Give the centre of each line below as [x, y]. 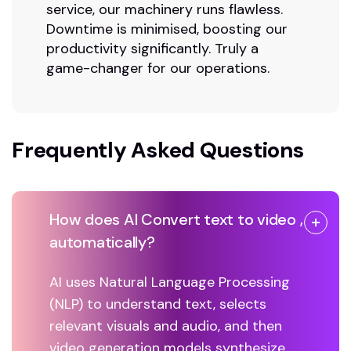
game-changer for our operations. [158, 69]
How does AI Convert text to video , [176, 220]
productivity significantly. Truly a [152, 49]
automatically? [102, 242]
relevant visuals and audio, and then [166, 326]
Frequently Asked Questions [158, 150]
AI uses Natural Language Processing [170, 282]
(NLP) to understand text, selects [158, 304]
